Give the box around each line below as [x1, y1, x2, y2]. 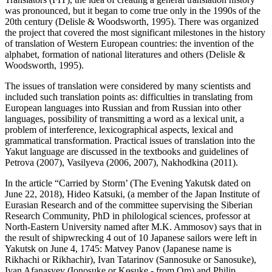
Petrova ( [5, 157, 39, 168]
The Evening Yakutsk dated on [133, 177, 251, 188]
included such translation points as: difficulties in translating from [5, 91, 253, 102]
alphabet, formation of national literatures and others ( [5, 49, 209, 59]
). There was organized [171, 16, 259, 27]
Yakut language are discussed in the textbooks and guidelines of [5, 146, 248, 157]
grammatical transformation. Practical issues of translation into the [5, 135, 255, 146]
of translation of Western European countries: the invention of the [5, 38, 254, 49]
